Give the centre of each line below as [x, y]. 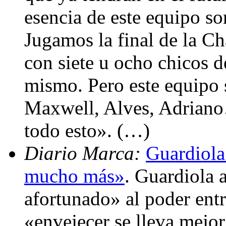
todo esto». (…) [87, 130]
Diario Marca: [85, 153]
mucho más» [74, 176]
